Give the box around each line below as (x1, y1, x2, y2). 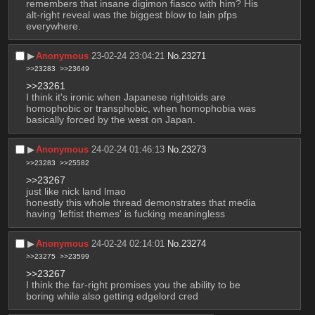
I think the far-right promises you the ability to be (25, 279, 240, 291)
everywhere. (25, 20, 81, 32)
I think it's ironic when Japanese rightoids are (25, 91, 226, 103)
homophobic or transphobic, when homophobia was (25, 103, 256, 115)
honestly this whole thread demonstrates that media (25, 196, 256, 208)
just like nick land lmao (25, 185, 126, 197)
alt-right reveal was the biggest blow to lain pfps (25, 8, 237, 20)
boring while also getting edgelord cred (25, 290, 198, 302)
